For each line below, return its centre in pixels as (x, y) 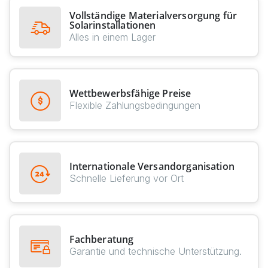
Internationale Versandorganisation (152, 166)
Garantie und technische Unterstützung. (155, 251)
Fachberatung (101, 239)
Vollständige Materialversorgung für (153, 15)
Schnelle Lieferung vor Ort (126, 178)
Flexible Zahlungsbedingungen (135, 105)
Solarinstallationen (112, 25)
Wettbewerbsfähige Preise (130, 93)
